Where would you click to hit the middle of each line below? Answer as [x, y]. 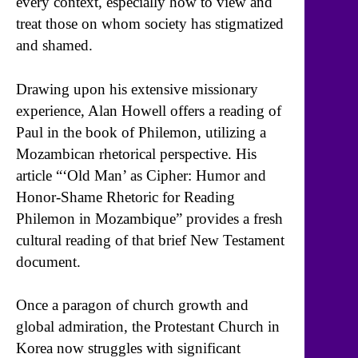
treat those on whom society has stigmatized [150, 24]
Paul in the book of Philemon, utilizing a [141, 132]
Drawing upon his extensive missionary [137, 89]
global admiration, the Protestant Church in [148, 327]
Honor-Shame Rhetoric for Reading [125, 197]
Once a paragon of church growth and [132, 305]
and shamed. [54, 46]
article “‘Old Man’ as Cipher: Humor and [141, 175]
